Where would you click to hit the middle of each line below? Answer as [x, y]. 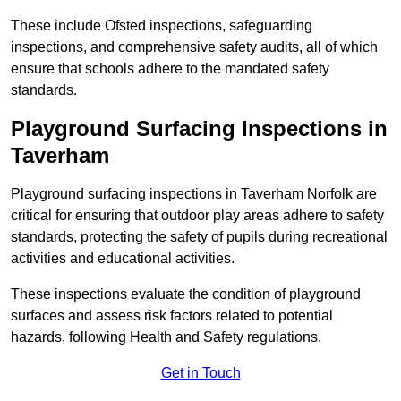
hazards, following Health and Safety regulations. [166, 337]
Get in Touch [200, 373]
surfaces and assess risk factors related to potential [172, 316]
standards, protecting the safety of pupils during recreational [199, 237]
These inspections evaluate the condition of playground [186, 294]
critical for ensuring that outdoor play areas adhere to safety [197, 216]
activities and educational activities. [124, 259]
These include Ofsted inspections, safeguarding [162, 26]
